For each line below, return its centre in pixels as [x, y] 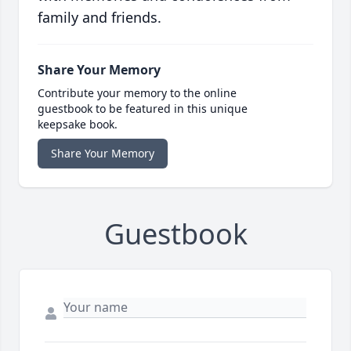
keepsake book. [78, 124]
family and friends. [100, 17]
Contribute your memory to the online [137, 92]
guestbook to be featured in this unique [143, 108]
